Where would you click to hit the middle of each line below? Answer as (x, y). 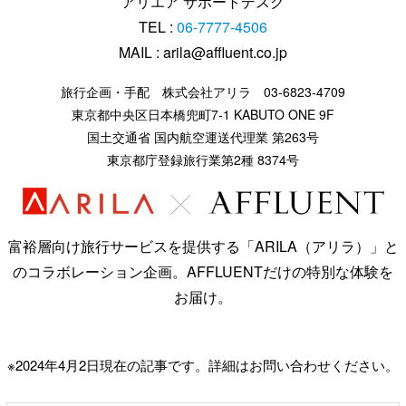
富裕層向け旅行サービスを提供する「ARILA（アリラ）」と (203, 246)
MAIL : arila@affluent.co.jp (203, 52)
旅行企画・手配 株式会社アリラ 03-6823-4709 (203, 91)
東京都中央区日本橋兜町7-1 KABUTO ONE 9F (203, 114)
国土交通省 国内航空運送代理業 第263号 (203, 136)
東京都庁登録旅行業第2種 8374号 (203, 159)
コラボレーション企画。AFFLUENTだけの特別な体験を (210, 271)
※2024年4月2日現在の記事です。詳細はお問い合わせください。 (203, 364)
